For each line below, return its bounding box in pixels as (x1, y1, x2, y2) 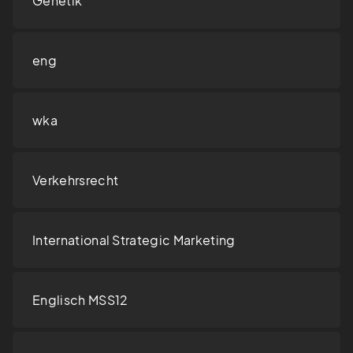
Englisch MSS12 (32, 292, 128, 309)
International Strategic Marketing (32, 232, 236, 249)
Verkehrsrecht (32, 172, 119, 189)
